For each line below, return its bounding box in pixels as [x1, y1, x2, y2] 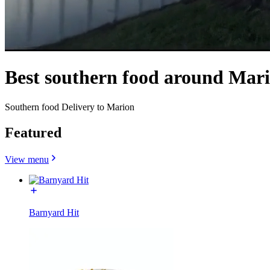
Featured [5, 124, 61, 140]
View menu [5, 154, 49, 165]
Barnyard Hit [29, 207, 79, 218]
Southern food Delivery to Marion [5, 101, 134, 112]
